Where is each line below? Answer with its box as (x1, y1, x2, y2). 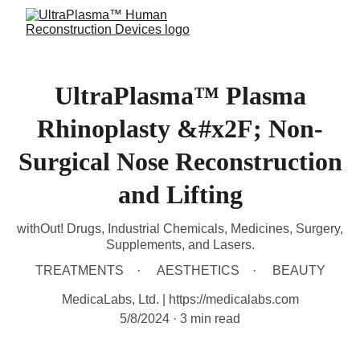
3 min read (180, 312, 240, 325)
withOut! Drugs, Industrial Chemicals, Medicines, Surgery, (17, 222, 343, 235)
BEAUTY (272, 264, 325, 277)
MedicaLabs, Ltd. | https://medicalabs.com (61, 292, 299, 306)
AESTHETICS (156, 264, 239, 277)
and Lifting (117, 180, 243, 209)
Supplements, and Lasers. (105, 238, 255, 252)
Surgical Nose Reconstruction (18, 147, 342, 176)
